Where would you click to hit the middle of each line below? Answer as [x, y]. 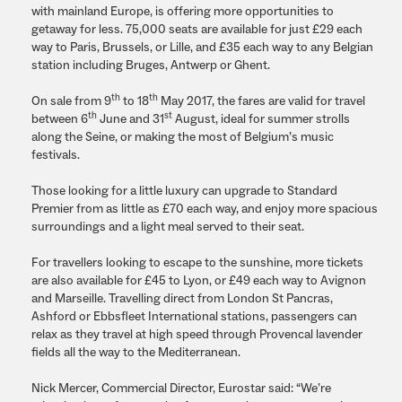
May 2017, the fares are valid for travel [262, 101]
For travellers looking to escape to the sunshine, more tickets [197, 263]
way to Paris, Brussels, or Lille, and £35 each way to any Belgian [202, 48]
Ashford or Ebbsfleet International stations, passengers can [194, 317]
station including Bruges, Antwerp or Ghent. [151, 66]
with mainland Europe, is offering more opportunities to [183, 12]
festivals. [56, 155]
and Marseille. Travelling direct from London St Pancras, [182, 299]
